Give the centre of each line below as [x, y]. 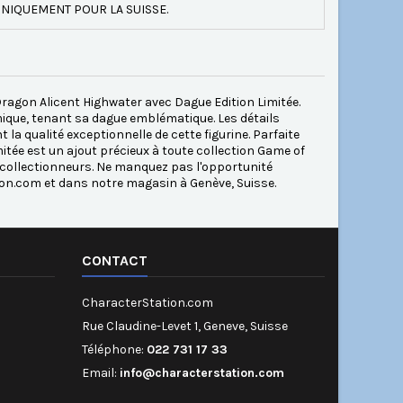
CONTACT [115, 261]
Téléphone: [114, 350]
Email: [101, 373]
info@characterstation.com [202, 373]
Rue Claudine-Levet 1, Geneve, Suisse [185, 327]
